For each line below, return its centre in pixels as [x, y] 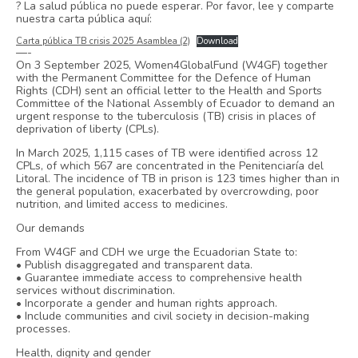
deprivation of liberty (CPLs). [88, 129]
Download [218, 42]
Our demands [51, 229]
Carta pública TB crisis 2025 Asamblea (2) [103, 42]
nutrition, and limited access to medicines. [122, 205]
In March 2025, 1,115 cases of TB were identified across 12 [167, 153]
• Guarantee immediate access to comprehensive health [159, 278]
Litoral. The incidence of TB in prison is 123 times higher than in [178, 179]
